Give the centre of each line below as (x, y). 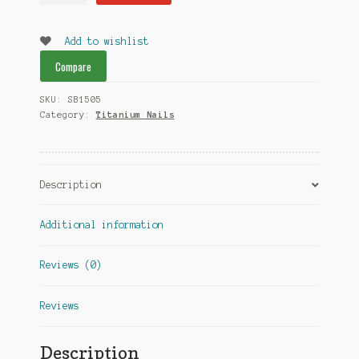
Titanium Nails (135, 115)
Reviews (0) (71, 265)
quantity (61, 34)
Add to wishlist (107, 42)
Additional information (101, 225)
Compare (73, 66)
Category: (68, 115)
